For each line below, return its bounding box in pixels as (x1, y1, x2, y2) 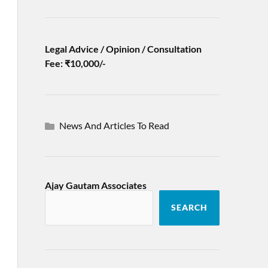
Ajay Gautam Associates (44, 179, 147, 191)
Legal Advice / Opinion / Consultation (44, 43, 202, 54)
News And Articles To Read (59, 120, 169, 131)
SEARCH (171, 203, 208, 212)
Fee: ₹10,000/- (44, 57, 106, 69)
